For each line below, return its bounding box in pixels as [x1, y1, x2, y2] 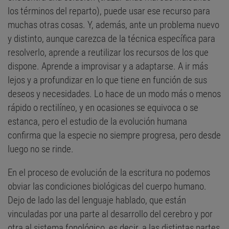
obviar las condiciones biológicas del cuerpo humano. [8, 180, 207, 192]
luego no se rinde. [8, 143, 74, 155]
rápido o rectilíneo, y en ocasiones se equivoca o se [8, 101, 198, 113]
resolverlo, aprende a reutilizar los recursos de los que [8, 46, 209, 58]
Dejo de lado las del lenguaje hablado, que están [8, 194, 186, 206]
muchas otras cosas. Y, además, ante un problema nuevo [8, 18, 219, 31]
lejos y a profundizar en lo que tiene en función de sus [8, 74, 207, 86]
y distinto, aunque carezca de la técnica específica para [8, 32, 215, 44]
